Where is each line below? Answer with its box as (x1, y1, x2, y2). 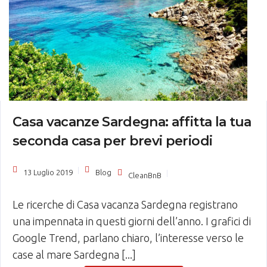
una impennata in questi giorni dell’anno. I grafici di (13, 215, 251, 227)
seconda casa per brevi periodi (13, 133, 213, 149)
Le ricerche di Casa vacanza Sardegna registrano (13, 198, 238, 210)
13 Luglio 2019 (23, 168, 73, 176)
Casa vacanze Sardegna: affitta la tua (13, 114, 252, 130)
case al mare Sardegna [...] (13, 249, 136, 260)
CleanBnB (128, 171, 162, 179)
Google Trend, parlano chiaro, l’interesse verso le (13, 232, 244, 244)
